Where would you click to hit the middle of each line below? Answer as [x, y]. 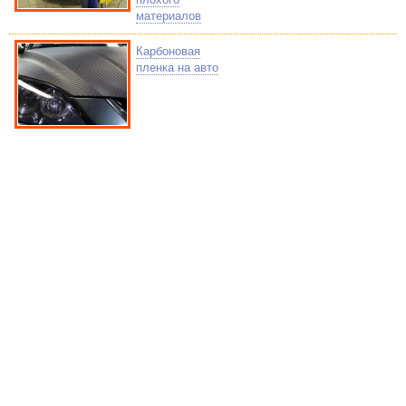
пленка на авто [177, 68]
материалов [169, 16]
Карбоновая [168, 51]
